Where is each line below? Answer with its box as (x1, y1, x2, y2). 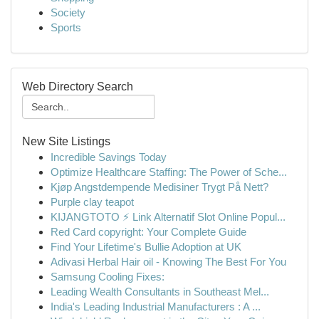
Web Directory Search (22, 80, 133, 93)
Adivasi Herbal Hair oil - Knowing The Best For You (51, 256, 286, 268)
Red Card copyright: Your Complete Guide (51, 226, 246, 238)
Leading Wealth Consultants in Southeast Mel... (51, 286, 269, 298)
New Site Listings (22, 135, 110, 147)
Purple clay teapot (51, 196, 134, 208)
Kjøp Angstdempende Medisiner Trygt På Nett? (51, 181, 268, 193)
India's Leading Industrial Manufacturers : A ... (51, 300, 261, 313)
